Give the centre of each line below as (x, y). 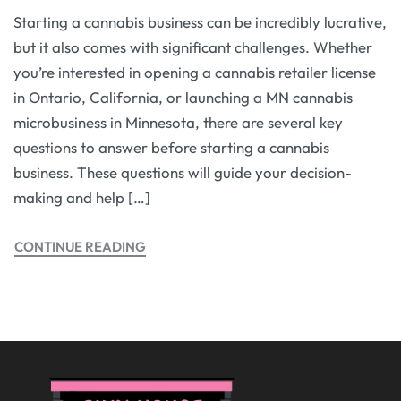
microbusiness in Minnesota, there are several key (178, 123)
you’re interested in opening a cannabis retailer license (195, 73)
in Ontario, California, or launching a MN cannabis (183, 98)
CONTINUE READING (80, 246)
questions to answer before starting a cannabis (171, 148)
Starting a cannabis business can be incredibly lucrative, (200, 22)
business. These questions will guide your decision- (183, 173)
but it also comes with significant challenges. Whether (193, 47)
